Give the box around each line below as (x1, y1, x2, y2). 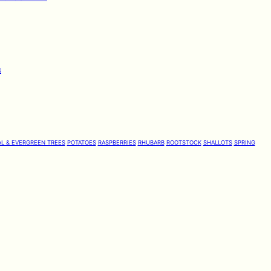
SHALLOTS (203, 139, 232, 146)
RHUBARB (137, 139, 165, 146)
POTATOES (67, 139, 96, 146)
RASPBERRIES (97, 139, 136, 146)
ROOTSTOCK (166, 139, 201, 146)
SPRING (233, 139, 255, 146)
